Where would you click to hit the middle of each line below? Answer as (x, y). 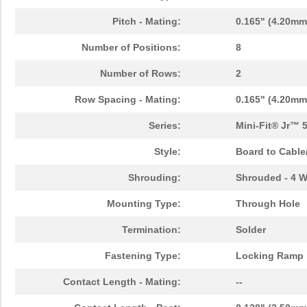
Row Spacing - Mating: (128, 100)
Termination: (151, 230)
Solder (251, 230)
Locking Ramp (270, 256)
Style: (168, 152)
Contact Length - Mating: (122, 282)
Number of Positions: (131, 48)
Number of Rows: (140, 74)
